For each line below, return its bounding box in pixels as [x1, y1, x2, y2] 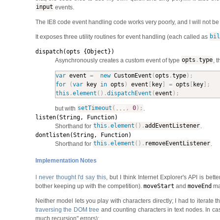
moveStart [143, 182, 174, 190]
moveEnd [187, 182, 212, 190]
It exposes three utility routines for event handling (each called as [35, 33, 209, 40]
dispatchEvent [107, 89, 152, 97]
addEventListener [144, 122, 200, 130]
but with [55, 105, 77, 112]
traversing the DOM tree [35, 206, 100, 213]
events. [54, 3, 75, 11]
